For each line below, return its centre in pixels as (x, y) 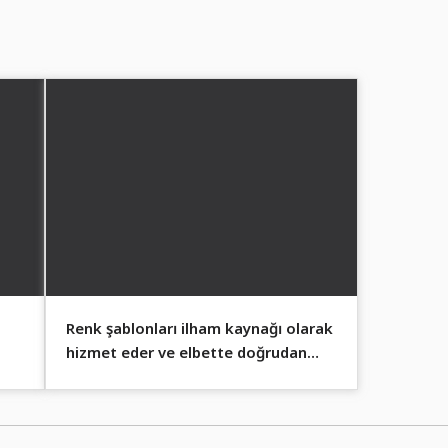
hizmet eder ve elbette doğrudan (186, 352)
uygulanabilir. (114, 376)
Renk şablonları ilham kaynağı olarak (199, 328)
